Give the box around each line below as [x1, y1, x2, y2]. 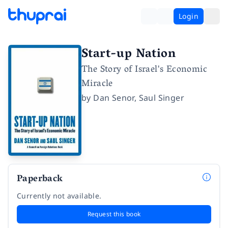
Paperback [17, 170, 63, 188]
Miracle [81, 76, 113, 93]
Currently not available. [17, 190, 102, 201]
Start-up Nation [81, 43, 176, 66]
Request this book [87, 209, 141, 218]
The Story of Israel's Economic [81, 62, 207, 79]
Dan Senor [93, 92, 134, 103]
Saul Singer [138, 92, 185, 103]
